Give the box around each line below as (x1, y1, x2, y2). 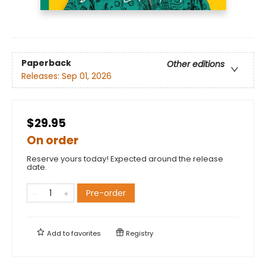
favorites (71, 228, 101, 238)
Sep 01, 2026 (62, 70, 112, 83)
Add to (45, 228, 71, 238)
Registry (124, 228, 153, 238)
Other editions (167, 58, 224, 71)
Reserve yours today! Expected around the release (27, 153, 223, 164)
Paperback (21, 57, 71, 69)
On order (27, 132, 78, 148)
